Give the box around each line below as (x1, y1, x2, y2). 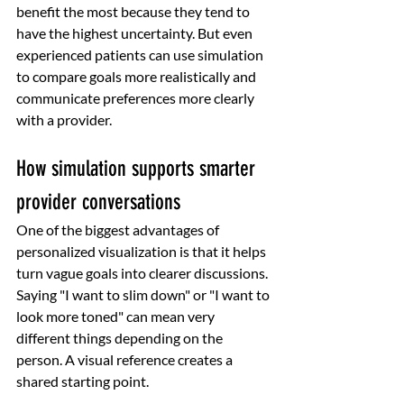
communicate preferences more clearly (16, 88, 257, 106)
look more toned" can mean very (16, 307, 217, 325)
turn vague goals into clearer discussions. (16, 263, 271, 281)
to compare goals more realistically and (16, 67, 259, 85)
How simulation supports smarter (16, 155, 261, 181)
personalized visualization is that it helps (16, 242, 269, 260)
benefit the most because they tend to (16, 2, 252, 20)
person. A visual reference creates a (16, 350, 235, 368)
